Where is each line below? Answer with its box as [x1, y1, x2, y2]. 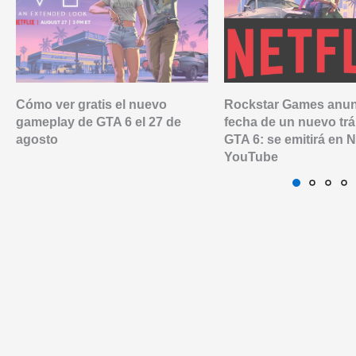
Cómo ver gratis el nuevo [16, 97, 167, 111]
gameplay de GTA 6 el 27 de [16, 114, 181, 129]
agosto [16, 132, 58, 146]
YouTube [224, 149, 279, 164]
